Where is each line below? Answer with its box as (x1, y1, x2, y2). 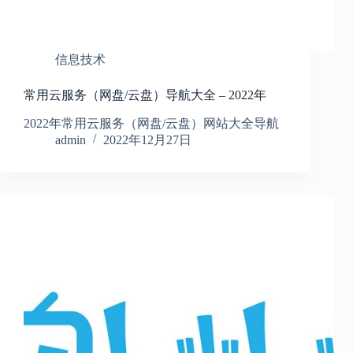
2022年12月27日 (103, 133, 191, 147)
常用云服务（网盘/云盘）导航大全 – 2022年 (24, 88, 266, 102)
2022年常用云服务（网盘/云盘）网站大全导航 (24, 117, 279, 131)
